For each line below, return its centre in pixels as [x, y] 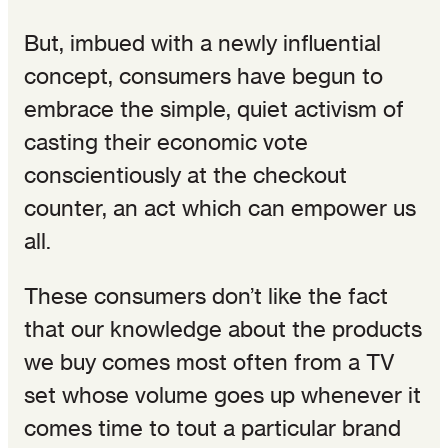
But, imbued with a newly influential [202, 42]
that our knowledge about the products [223, 328]
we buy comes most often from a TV [209, 361]
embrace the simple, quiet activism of [214, 108]
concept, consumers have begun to [203, 75]
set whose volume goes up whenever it [222, 394]
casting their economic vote [166, 141]
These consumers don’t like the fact [206, 295]
